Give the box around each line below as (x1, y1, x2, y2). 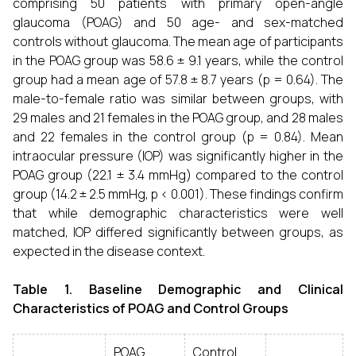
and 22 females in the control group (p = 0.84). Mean (13, 128, 343, 145)
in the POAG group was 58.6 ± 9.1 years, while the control (13, 52, 343, 69)
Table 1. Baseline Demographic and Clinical (13, 281, 343, 298)
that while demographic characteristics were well (13, 204, 343, 222)
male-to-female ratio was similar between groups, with (13, 90, 343, 107)
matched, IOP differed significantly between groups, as (13, 223, 343, 241)
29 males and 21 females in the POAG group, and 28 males (13, 109, 343, 126)
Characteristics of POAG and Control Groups (13, 300, 288, 317)
